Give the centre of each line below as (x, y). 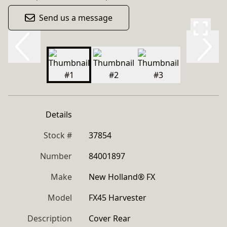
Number (56, 156)
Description (50, 218)
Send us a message (76, 18)
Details (59, 115)
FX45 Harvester (118, 198)
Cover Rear (110, 218)
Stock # (58, 135)
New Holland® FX (122, 177)
